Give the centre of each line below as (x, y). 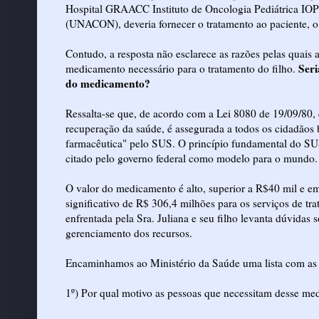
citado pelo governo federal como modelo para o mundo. (192, 158)
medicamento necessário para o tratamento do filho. (181, 68)
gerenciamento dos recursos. (129, 232)
